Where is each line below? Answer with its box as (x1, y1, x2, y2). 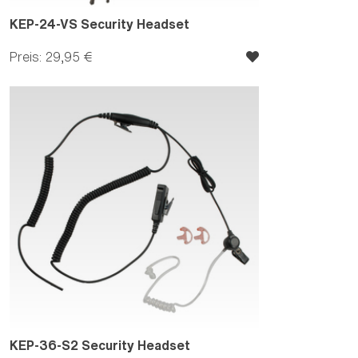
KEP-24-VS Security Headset (10, 17, 189, 30)
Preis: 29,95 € (10, 50, 92, 63)
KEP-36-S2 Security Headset (10, 338, 190, 352)
